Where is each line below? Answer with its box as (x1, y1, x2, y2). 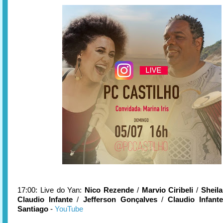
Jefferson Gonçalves (83, 195, 157, 204)
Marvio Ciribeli (141, 186, 194, 194)
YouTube (55, 205, 83, 213)
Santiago (17, 205, 48, 213)
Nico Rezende (85, 186, 134, 194)
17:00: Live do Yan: (17, 186, 85, 194)
